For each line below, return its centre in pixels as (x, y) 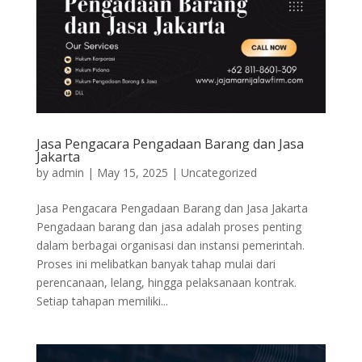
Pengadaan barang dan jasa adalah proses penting (168, 226)
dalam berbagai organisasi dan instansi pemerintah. (170, 245)
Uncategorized (219, 172)
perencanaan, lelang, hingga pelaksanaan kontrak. (166, 282)
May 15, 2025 (132, 172)
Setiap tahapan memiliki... (102, 301)
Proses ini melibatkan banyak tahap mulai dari (156, 263)
